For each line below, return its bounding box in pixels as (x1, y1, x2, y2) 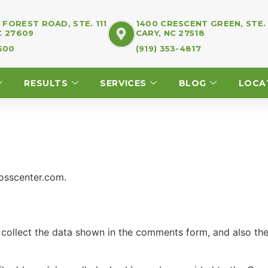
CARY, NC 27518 (135, 28, 205, 38)
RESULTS (24, 77, 68, 89)
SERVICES (100, 77, 147, 89)
